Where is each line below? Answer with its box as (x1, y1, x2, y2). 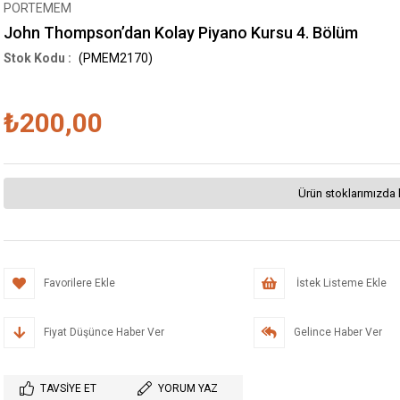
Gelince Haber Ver (293, 326, 382, 338)
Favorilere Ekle (44, 277, 115, 289)
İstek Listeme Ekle (293, 277, 387, 289)
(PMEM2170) (76, 51, 153, 65)
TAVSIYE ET (40, 382, 96, 395)
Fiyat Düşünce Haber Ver (44, 326, 164, 338)
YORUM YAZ (158, 382, 218, 395)
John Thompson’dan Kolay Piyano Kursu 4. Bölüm (4, 23, 358, 42)
